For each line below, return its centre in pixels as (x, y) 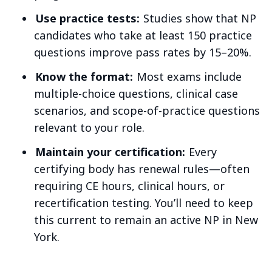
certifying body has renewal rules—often (142, 169)
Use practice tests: (87, 19)
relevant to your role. (89, 128)
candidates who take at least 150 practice (143, 36)
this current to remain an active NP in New (146, 220)
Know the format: (84, 77)
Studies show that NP (199, 19)
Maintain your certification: (110, 152)
